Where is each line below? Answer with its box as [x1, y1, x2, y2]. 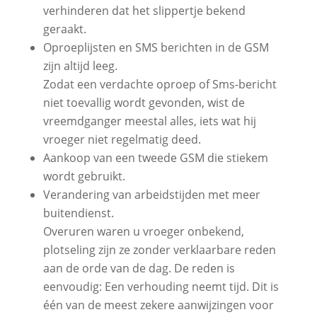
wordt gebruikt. [42, 168, 125, 184]
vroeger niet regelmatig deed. [42, 132, 201, 147]
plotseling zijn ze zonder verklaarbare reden [42, 242, 276, 258]
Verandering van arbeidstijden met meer [42, 187, 260, 202]
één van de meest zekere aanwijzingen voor [42, 297, 274, 313]
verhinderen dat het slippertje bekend [42, 3, 246, 18]
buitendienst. [42, 205, 114, 221]
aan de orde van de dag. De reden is [42, 260, 235, 276]
